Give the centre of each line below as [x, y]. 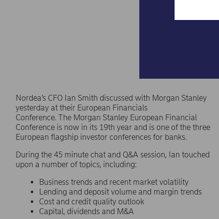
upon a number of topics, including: [76, 164]
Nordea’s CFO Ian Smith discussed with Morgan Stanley [111, 98]
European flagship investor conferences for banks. [101, 137]
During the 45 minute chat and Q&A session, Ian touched [113, 154]
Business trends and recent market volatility [114, 182]
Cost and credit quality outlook [92, 201]
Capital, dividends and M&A [87, 211]
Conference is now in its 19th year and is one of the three [113, 127]
